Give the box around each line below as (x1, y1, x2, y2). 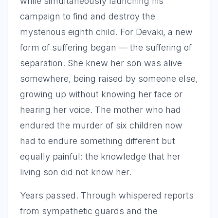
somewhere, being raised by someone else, (20, 73, 198, 84)
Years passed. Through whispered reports (20, 190, 194, 200)
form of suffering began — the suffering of (20, 42, 192, 53)
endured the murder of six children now (20, 120, 182, 130)
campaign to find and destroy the (20, 11, 155, 21)
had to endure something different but (20, 136, 175, 146)
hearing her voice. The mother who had (20, 105, 181, 115)
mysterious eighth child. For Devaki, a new (20, 27, 193, 37)
